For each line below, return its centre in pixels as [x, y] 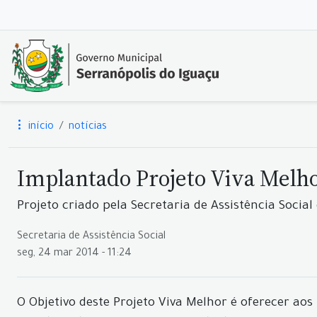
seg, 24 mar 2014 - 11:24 [74, 254]
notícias [88, 127]
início [40, 127]
